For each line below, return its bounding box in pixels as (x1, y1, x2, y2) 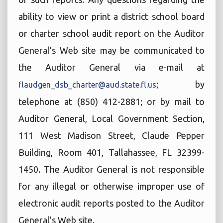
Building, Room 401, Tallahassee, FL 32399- (18, 147, 205, 157)
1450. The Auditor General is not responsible (18, 164, 205, 174)
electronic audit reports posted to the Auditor (18, 198, 205, 208)
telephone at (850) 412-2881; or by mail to (18, 97, 205, 107)
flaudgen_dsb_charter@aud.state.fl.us (18, 80, 156, 89)
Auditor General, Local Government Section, (18, 113, 205, 123)
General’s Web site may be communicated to (18, 45, 205, 55)
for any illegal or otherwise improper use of (18, 181, 205, 191)
